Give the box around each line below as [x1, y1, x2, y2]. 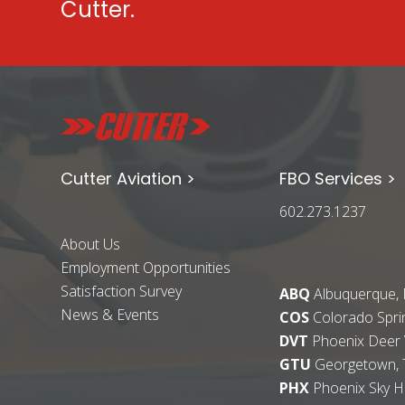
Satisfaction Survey [61, 281, 183, 302]
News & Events [61, 305, 160, 325]
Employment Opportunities [61, 258, 231, 278]
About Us [61, 234, 121, 255]
